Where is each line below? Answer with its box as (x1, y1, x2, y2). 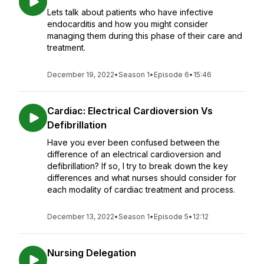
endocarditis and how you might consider (47, 19, 208, 29)
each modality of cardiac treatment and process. (47, 184, 237, 194)
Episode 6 (154, 70, 189, 79)
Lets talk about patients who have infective (47, 7, 213, 17)
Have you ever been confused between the (47, 137, 220, 147)
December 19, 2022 (47, 70, 114, 79)
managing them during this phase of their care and (47, 31, 242, 41)
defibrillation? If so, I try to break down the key (47, 161, 228, 171)
